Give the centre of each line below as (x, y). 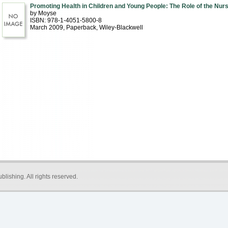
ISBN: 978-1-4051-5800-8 (66, 20)
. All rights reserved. (51, 177)
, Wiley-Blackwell (119, 27)
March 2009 (46, 27)
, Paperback (79, 27)
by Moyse (43, 13)
